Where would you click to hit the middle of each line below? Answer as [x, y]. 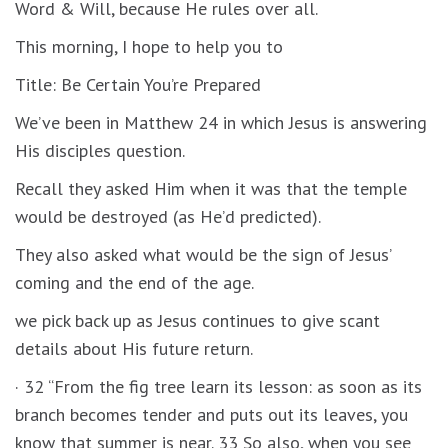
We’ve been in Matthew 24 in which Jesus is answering [221, 122]
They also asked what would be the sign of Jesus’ [203, 254]
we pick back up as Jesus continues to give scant [197, 320]
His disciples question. [100, 150]
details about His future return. [134, 348]
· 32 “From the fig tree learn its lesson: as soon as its [218, 386]
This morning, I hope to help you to [149, 46]
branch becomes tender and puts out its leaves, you [211, 414]
